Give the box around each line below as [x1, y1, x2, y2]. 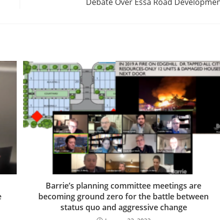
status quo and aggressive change [60, 202, 187, 213]
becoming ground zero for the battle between [38, 191, 209, 202]
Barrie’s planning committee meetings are [46, 180, 202, 192]
